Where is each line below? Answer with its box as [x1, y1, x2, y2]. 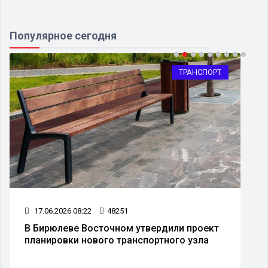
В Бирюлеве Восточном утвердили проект [25, 222, 219, 234]
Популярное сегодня [10, 29, 117, 42]
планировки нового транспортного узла [25, 234, 209, 246]
